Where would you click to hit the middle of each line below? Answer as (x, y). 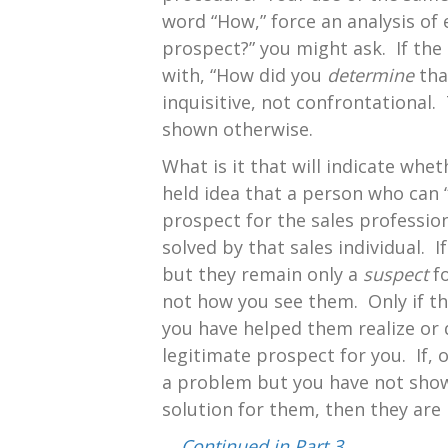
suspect (395, 273)
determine (370, 74)
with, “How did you (244, 74)
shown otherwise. (237, 128)
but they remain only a (262, 273)
